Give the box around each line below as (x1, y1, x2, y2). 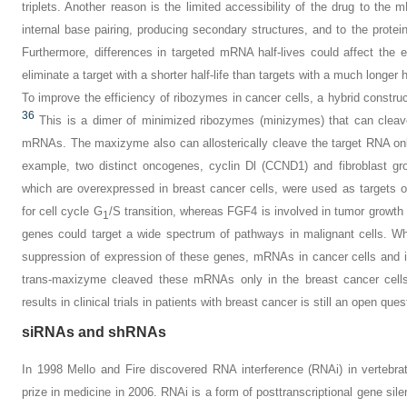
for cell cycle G (22, 204, 103, 219)
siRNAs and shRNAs (22, 324, 166, 341)
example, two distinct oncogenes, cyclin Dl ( (22, 159, 266, 174)
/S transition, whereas (108, 204, 228, 219)
